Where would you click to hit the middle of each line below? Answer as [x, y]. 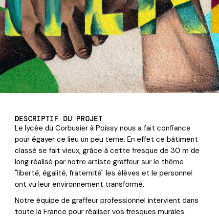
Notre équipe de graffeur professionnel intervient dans [106, 201]
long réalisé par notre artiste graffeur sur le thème [99, 162]
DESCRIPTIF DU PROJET [58, 119]
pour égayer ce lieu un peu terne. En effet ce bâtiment [106, 140]
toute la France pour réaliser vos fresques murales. [100, 212]
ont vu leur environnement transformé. [80, 185]
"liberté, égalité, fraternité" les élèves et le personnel [103, 173]
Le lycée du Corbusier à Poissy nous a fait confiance [102, 128]
